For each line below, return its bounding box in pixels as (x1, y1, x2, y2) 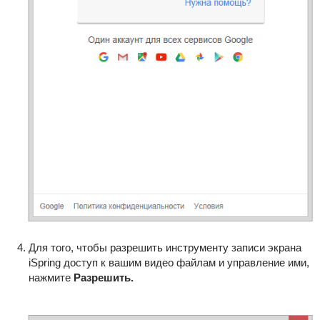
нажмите (28, 271, 74, 284)
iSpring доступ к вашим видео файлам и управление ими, (28, 256, 309, 269)
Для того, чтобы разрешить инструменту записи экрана (28, 241, 301, 254)
